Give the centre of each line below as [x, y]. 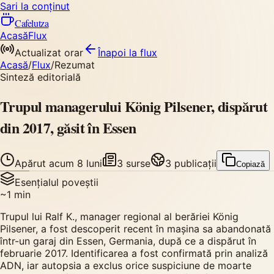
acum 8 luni [76, 163]
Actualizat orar [49, 53]
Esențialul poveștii [57, 182]
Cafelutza [32, 23]
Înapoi [113, 53]
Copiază [250, 164]
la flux [143, 53]
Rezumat [75, 65]
